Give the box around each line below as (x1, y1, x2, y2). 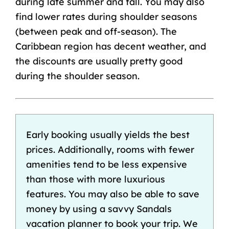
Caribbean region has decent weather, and (15, 40, 206, 52)
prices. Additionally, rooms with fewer (26, 143, 194, 155)
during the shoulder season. (15, 70, 140, 82)
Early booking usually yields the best (26, 128, 190, 141)
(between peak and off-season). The (15, 25, 177, 37)
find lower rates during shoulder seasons (15, 10, 197, 22)
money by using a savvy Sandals (26, 202, 172, 215)
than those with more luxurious (26, 173, 165, 185)
